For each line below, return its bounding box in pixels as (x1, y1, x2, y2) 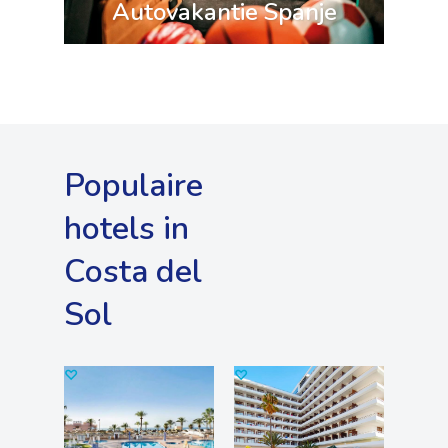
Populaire (64, 164, 203, 207)
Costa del (64, 250, 202, 293)
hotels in (64, 207, 189, 250)
